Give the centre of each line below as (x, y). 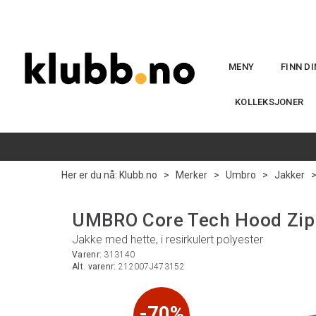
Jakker (290, 175)
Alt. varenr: (95, 267)
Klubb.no (138, 175)
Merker (192, 175)
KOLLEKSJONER (269, 102)
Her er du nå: (89, 175)
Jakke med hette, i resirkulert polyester (168, 239)
